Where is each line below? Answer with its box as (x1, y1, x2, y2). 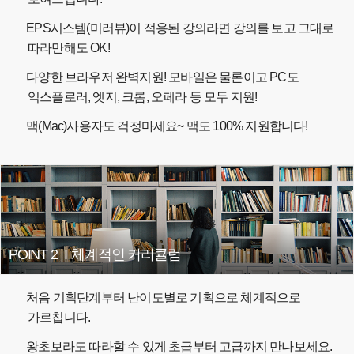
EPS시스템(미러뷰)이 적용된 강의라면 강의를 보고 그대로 (24, 21, 334, 36)
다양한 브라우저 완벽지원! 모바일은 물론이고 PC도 (24, 70, 299, 85)
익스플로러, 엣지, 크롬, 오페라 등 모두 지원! (28, 90, 258, 104)
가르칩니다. (28, 311, 91, 325)
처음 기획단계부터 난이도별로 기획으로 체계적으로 (24, 291, 301, 305)
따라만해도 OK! (28, 41, 110, 55)
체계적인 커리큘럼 (71, 247, 181, 263)
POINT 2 (9, 247, 61, 263)
